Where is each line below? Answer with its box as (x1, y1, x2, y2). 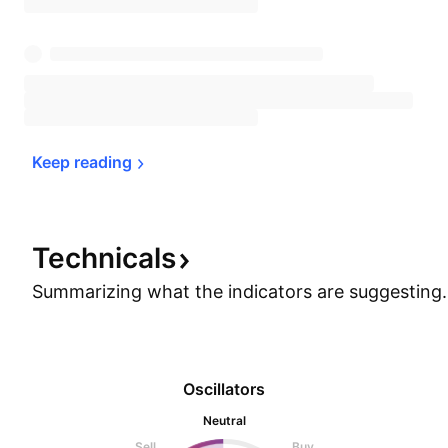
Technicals (32, 241, 176, 275)
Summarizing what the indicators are (32, 281, 349, 302)
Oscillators (183, 379, 265, 399)
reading (74, 152, 132, 172)
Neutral (202, 413, 246, 428)
